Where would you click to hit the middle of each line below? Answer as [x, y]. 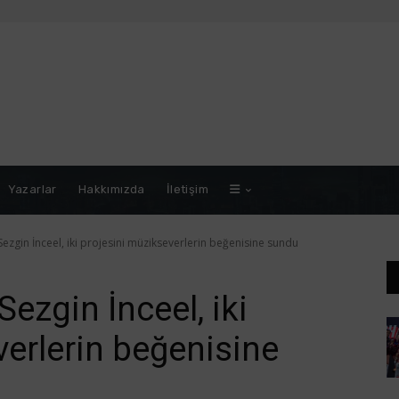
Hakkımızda [111, 190]
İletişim [187, 190]
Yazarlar [32, 190]
